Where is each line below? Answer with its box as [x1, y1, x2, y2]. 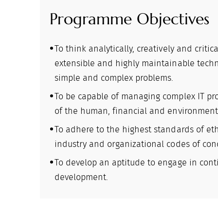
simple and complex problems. [54, 73, 174, 83]
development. [54, 173, 109, 182]
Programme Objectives [50, 9, 210, 29]
